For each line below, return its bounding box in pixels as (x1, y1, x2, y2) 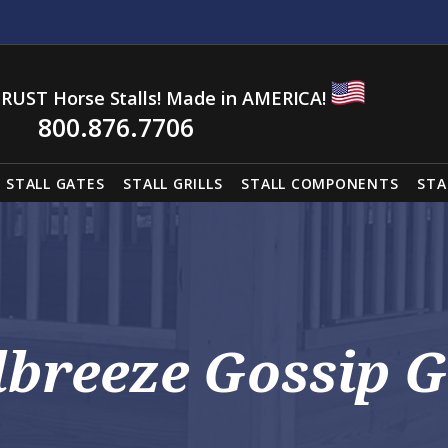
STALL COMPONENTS (241, 174, 399, 194)
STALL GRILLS (123, 174, 223, 194)
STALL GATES (6, 174, 105, 194)
